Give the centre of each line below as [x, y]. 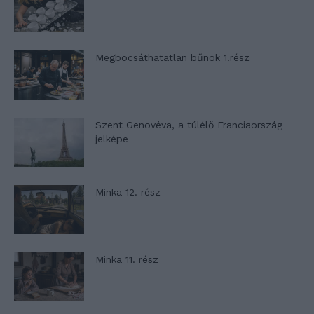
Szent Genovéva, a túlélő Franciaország [189, 125]
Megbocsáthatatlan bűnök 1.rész [172, 58]
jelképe [112, 139]
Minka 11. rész [127, 260]
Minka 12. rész [128, 192]
